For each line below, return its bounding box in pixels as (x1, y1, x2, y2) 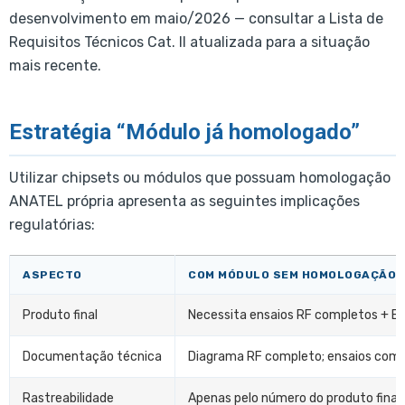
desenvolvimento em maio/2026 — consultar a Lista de (9, 9, 383, 27)
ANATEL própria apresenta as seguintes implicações (9, 192, 360, 210)
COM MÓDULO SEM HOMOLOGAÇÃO (188, 268, 396, 281)
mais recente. (9, 56, 101, 74)
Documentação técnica (23, 348, 162, 364)
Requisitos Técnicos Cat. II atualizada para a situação (9, 33, 370, 51)
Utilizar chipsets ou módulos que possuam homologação (9, 168, 391, 186)
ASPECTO (23, 268, 82, 281)
